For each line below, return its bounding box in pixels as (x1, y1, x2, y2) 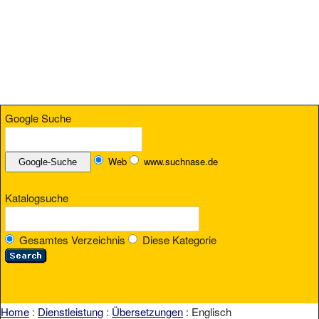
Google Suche (5, 110, 71, 125)
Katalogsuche (5, 190, 68, 206)
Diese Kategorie (140, 232, 216, 248)
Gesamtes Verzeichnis (16, 232, 128, 248)
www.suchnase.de (143, 154, 218, 168)
